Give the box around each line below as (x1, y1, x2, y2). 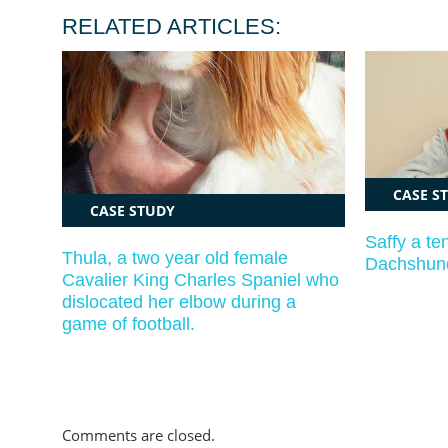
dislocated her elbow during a (62, 291, 296, 312)
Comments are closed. (62, 425, 215, 445)
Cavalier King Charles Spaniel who (62, 269, 339, 290)
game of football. (62, 313, 195, 334)
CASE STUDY (86, 200, 176, 220)
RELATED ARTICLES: (62, 14, 281, 40)
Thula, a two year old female (62, 247, 288, 268)
